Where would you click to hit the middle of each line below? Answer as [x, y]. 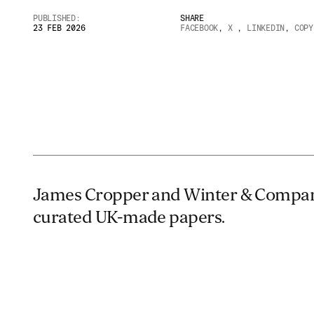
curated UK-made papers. [129, 217]
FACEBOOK [199, 28]
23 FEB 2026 [59, 28]
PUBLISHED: [57, 18]
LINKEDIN [266, 28]
